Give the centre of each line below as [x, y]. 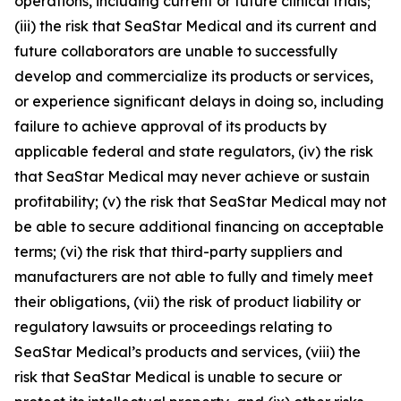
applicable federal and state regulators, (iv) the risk [194, 151]
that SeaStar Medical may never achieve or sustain [192, 176]
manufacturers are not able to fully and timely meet [194, 277]
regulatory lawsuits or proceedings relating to [173, 327]
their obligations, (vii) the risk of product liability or [188, 302]
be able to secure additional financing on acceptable [199, 226]
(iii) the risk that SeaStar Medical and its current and [196, 26]
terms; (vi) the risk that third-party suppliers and [179, 252]
